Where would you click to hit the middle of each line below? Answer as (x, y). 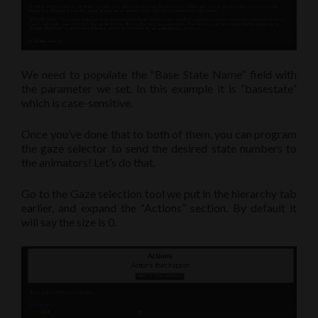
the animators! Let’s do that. (88, 163)
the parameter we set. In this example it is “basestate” (159, 89)
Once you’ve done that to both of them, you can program (159, 134)
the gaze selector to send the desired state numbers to (159, 148)
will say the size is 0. (69, 222)
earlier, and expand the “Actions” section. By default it (159, 208)
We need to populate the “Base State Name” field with (159, 75)
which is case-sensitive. (77, 103)
